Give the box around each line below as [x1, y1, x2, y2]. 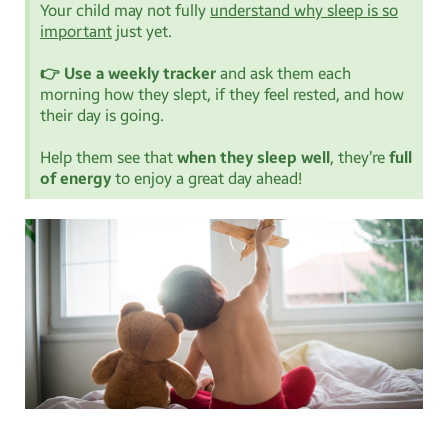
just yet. [112, 22, 172, 42]
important [40, 22, 112, 42]
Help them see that [40, 148, 177, 168]
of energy [40, 169, 111, 189]
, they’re [330, 148, 389, 168]
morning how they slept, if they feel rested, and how [40, 85, 404, 105]
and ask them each [216, 64, 351, 84]
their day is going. [40, 106, 164, 126]
